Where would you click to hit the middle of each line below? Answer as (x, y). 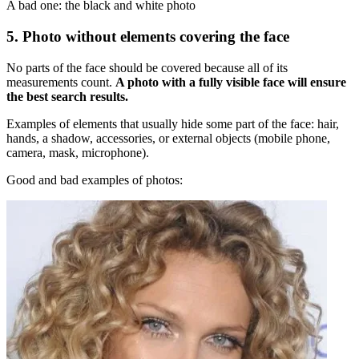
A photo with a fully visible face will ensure (231, 82)
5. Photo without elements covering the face (148, 37)
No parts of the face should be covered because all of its (147, 67)
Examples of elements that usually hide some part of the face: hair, (173, 123)
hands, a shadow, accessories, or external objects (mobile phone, (168, 138)
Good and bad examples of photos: (95, 179)
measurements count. (61, 82)
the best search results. (67, 96)
